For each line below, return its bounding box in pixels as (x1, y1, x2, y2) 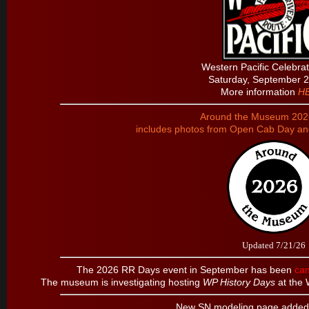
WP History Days (202, 277, 275, 288)
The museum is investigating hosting (40, 277, 203, 288)
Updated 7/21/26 (242, 240, 306, 250)
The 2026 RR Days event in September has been (76, 264, 295, 275)
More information (221, 86, 298, 97)
